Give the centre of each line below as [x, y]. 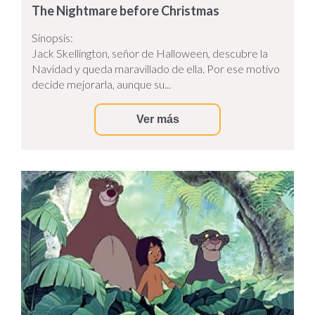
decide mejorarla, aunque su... [101, 84]
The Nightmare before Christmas [126, 10]
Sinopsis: [52, 37]
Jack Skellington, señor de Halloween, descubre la [150, 53]
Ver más [157, 119]
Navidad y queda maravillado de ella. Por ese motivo [156, 68]
